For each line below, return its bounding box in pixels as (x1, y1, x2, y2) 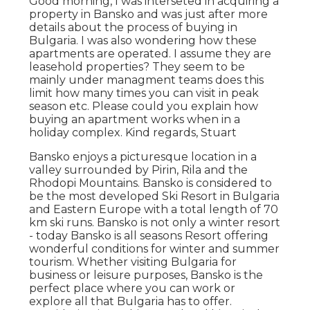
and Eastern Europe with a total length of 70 (29, 202, 279, 216)
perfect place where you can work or (29, 281, 236, 295)
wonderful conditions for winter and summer (29, 241, 280, 255)
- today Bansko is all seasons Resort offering (29, 228, 269, 242)
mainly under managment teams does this (29, 73, 264, 86)
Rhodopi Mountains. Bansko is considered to (29, 176, 273, 190)
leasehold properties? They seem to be (29, 60, 246, 73)
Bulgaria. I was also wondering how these (29, 33, 257, 47)
